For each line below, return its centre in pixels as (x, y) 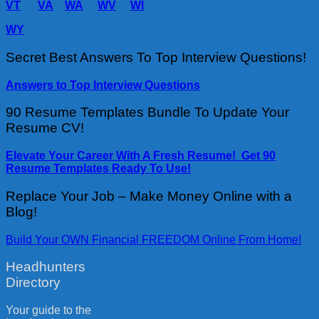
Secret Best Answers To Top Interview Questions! (156, 57)
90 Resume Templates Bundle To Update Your (147, 113)
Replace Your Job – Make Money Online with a (149, 196)
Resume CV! (45, 128)
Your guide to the (48, 310)
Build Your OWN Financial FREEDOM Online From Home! (153, 239)
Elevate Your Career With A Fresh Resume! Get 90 (141, 156)
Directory (33, 283)
